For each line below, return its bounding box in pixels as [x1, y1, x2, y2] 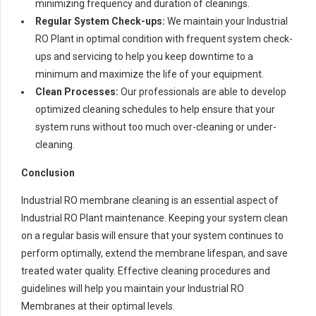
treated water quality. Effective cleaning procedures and [21, 265, 270, 276]
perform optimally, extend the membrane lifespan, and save [21, 247, 288, 259]
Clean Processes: [35, 85, 119, 97]
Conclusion [21, 166, 75, 178]
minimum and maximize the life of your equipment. [35, 68, 264, 80]
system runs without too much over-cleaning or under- [35, 121, 276, 133]
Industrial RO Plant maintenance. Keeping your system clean [21, 212, 288, 224]
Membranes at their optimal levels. [21, 300, 175, 312]
